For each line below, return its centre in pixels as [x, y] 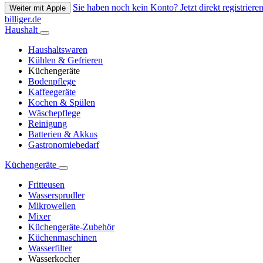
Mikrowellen [52, 206]
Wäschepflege [54, 113]
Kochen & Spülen [62, 103]
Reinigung [48, 124]
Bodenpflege [52, 82]
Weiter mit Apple [38, 8]
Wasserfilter [50, 248]
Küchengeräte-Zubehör [71, 227]
